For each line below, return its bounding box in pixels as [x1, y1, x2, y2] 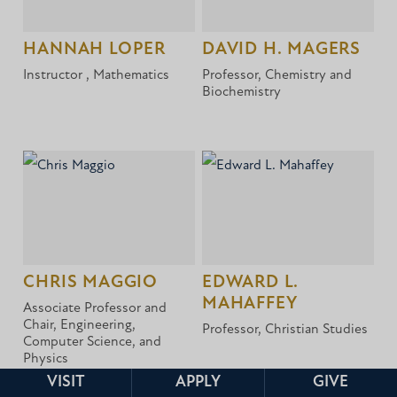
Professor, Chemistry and [202, 68, 353, 83]
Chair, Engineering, [23, 318, 136, 333]
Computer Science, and [23, 335, 162, 350]
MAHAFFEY [202, 295, 298, 314]
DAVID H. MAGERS [202, 41, 362, 59]
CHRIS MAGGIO [23, 274, 159, 292]
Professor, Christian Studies [202, 323, 369, 338]
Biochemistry [202, 85, 282, 100]
